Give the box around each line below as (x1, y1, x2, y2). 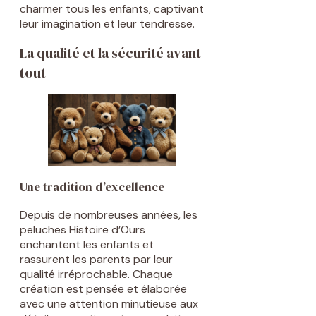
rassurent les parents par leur (20, 252, 173, 267)
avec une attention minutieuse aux (20, 296, 198, 312)
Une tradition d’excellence (20, 178, 164, 196)
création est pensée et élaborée (20, 281, 187, 297)
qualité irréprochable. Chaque (20, 267, 173, 282)
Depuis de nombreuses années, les (20, 207, 197, 223)
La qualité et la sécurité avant (20, 42, 201, 63)
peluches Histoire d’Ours (20, 222, 145, 238)
